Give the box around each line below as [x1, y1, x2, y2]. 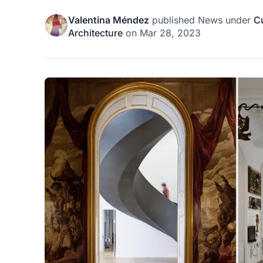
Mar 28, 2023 [140, 27, 201, 39]
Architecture [68, 27, 123, 39]
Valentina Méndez [68, 14, 149, 26]
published [149, 14, 198, 26]
